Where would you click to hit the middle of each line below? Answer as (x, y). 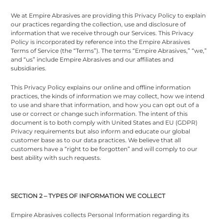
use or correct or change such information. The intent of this (99, 113)
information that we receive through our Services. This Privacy (102, 33)
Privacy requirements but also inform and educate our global (101, 131)
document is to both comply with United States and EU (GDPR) (104, 122)
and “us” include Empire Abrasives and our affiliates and (92, 59)
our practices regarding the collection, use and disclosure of (99, 24)
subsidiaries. (29, 68)
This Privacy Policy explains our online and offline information (101, 87)
